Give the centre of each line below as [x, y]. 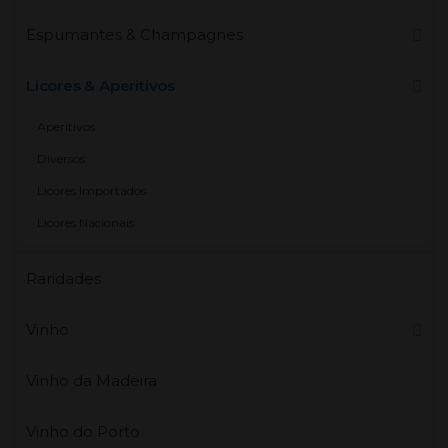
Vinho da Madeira [91, 380]
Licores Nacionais [85, 222]
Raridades [63, 278]
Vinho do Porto [83, 431]
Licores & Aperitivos [100, 85]
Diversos [61, 158]
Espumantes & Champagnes [134, 34]
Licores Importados [91, 190]
